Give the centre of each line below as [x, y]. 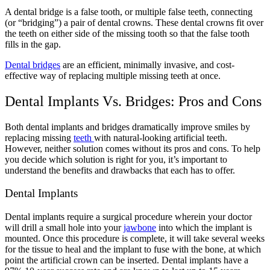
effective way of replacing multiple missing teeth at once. [114, 75]
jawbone [140, 228]
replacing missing [39, 137]
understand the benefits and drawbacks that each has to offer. [120, 170]
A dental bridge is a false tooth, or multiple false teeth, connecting [129, 11]
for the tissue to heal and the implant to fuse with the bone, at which [133, 250]
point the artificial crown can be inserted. [83, 260]
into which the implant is [204, 228]
